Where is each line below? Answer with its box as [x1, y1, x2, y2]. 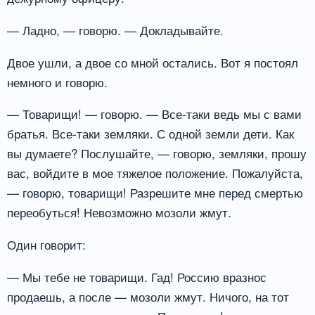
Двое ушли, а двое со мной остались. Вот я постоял [7, 53, 298, 71]
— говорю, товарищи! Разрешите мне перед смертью [7, 184, 303, 202]
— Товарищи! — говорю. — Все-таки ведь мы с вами [7, 105, 302, 123]
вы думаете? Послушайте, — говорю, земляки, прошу [7, 144, 307, 162]
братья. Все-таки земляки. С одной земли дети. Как [7, 124, 294, 143]
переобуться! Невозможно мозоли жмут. [7, 203, 231, 221]
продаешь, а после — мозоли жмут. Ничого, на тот [7, 288, 289, 306]
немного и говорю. [7, 72, 108, 91]
